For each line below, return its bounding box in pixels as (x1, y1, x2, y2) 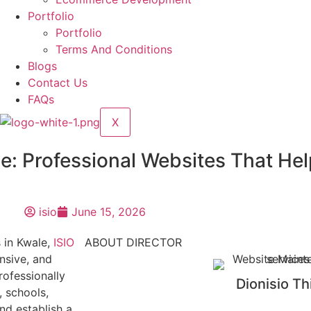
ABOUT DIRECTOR (85, 235, 182, 249)
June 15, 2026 (71, 205, 146, 219)
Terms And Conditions (55, 42, 172, 56)
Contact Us (27, 76, 87, 90)
